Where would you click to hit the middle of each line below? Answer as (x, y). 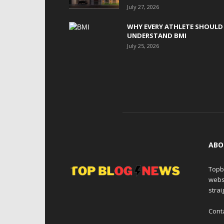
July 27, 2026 (143, 7)
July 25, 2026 (143, 46)
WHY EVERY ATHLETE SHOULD (175, 26)
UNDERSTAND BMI (157, 35)
